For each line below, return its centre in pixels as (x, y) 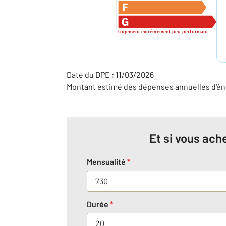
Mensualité (107, 162)
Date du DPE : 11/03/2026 (110, 75)
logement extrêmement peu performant (163, 32)
